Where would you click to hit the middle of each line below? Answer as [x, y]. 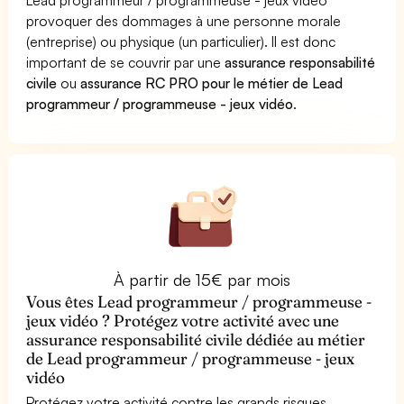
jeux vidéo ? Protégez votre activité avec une [183, 320]
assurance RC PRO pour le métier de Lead [212, 83]
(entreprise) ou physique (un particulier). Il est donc [181, 41]
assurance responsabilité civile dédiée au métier [196, 339]
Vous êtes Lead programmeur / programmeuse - [199, 301]
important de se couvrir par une [126, 62]
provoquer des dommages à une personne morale [184, 20]
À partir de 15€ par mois [202, 279]
